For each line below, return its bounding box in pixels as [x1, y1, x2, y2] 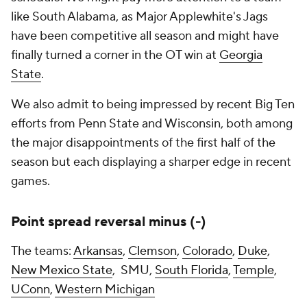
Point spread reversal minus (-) [11, 213, 206, 231]
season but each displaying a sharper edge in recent [11, 154, 291, 170]
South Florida [155, 262, 228, 278]
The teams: [11, 243, 73, 259]
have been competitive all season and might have [11, 28, 279, 44]
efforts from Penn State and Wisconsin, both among [11, 116, 293, 132]
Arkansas [73, 243, 123, 259]
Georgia [219, 47, 262, 63]
